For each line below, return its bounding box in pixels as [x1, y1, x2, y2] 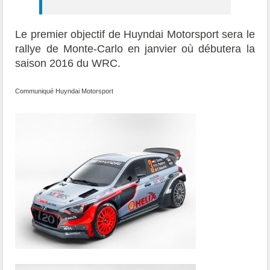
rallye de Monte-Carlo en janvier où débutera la [15, 43, 255, 55]
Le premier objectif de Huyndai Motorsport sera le [15, 28, 255, 41]
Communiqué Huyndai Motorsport [15, 87, 114, 95]
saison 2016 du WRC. [15, 57, 121, 70]
